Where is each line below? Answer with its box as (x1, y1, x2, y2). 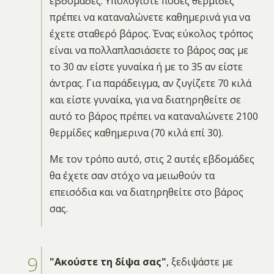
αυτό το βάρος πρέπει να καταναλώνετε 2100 (49, 109, 258, 123)
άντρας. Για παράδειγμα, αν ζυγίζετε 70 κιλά (49, 76, 251, 90)
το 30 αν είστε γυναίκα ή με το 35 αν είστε (49, 59, 243, 73)
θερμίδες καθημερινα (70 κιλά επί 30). (49, 125, 223, 139)
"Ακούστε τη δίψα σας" (49, 254, 166, 268)
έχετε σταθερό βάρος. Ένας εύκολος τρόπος (49, 26, 253, 40)
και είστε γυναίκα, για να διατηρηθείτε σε (49, 92, 241, 106)
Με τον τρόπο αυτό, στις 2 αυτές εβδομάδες (49, 152, 254, 166)
